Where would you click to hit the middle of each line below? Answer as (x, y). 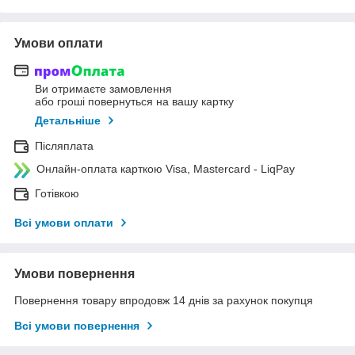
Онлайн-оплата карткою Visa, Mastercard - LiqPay (166, 169)
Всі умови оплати (64, 223)
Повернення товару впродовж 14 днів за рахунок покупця (164, 301)
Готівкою (57, 194)
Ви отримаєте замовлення (103, 89)
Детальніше (68, 121)
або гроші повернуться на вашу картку (134, 102)
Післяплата (64, 146)
